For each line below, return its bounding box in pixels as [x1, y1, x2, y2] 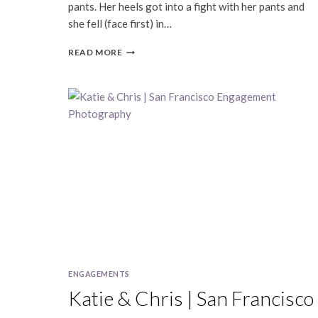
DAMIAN [121, 70, 161, 82]
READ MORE [68, 47, 123, 58]
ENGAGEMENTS [68, 269, 130, 278]
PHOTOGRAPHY [121, 165, 196, 176]
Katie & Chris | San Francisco [68, 285, 314, 310]
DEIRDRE [121, 43, 162, 55]
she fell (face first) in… [68, 17, 172, 31]
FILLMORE [121, 97, 168, 109]
